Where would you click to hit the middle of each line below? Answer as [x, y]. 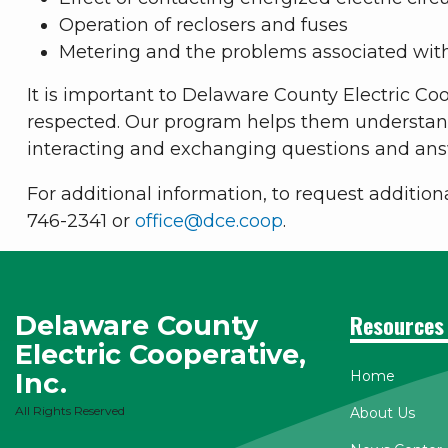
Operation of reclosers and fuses [203, 25]
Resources [396, 325]
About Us [382, 413]
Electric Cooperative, [160, 355]
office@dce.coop [209, 221]
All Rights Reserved [70, 411]
